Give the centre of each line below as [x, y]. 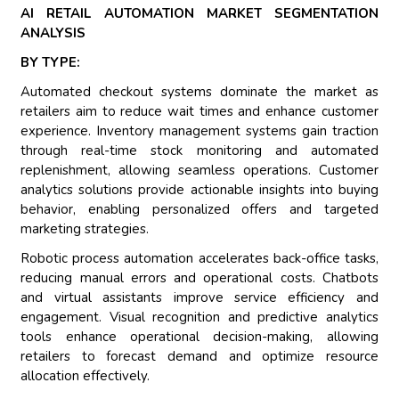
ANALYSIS [53, 33]
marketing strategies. [85, 229]
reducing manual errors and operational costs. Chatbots [199, 278]
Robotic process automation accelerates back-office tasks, [199, 259]
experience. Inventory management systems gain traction [199, 131]
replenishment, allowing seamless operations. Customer [199, 171]
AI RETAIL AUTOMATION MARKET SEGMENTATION [199, 14]
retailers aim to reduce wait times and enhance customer [199, 112]
